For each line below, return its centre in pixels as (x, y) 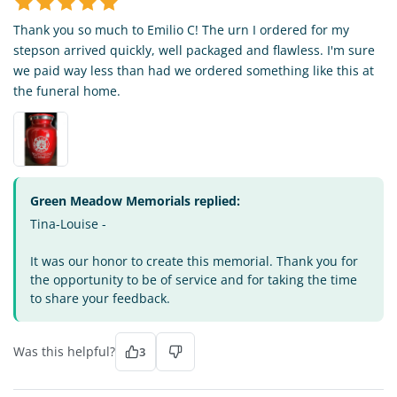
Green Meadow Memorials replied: (135, 201)
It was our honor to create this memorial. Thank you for (194, 261)
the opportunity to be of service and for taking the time (194, 280)
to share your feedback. (100, 299)
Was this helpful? (64, 352)
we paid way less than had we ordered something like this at (194, 71)
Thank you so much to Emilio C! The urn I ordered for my (181, 30)
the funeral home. (67, 91)
